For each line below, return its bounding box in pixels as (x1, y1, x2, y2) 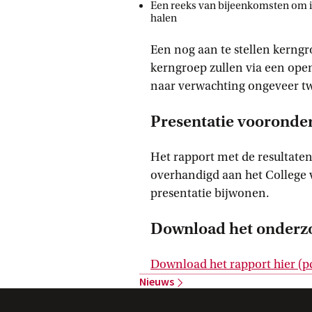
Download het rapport (150, 257, 271, 272)
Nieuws (139, 274, 174, 288)
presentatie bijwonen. (150, 186, 270, 201)
